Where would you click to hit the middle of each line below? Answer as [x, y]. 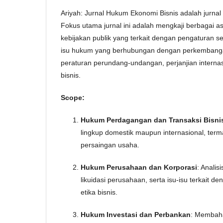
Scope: [73, 98]
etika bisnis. [99, 192]
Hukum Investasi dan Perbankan [136, 215]
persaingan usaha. [110, 145]
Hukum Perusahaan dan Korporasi [139, 167]
